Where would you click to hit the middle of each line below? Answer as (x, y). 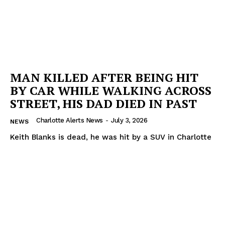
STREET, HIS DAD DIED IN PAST (103, 103)
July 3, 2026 (129, 120)
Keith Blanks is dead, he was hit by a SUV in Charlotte (111, 137)
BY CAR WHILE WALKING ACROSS (111, 90)
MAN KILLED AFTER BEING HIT (104, 77)
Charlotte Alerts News (70, 120)
